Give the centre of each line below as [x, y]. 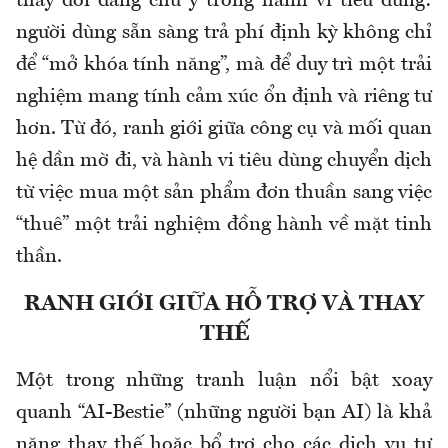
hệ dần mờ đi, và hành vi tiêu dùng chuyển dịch [224, 161]
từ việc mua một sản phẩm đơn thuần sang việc [224, 193]
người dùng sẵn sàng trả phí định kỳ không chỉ [224, 33]
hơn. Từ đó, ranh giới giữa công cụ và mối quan [224, 129]
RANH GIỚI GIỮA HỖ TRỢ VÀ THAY [224, 304]
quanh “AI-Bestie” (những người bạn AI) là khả [224, 413]
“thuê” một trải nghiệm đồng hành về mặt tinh [224, 225]
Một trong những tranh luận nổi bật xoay [224, 381]
